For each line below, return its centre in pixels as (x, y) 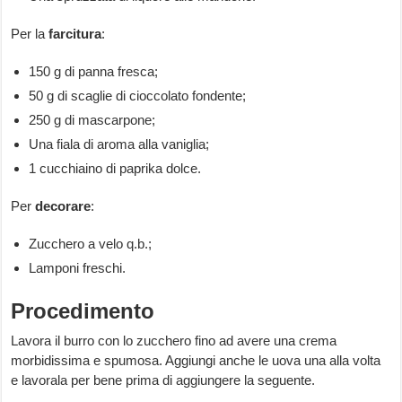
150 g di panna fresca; (94, 72)
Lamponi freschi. (78, 268)
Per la (30, 34)
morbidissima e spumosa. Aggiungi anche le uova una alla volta (196, 361)
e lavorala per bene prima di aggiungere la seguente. (163, 380)
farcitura (75, 34)
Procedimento (83, 311)
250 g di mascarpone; (92, 120)
